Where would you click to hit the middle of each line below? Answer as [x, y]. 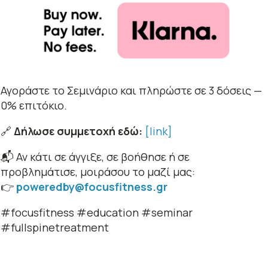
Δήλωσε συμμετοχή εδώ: [78, 131]
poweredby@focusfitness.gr [92, 187]
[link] [158, 131]
